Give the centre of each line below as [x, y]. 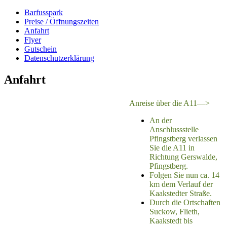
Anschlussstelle [174, 130]
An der [161, 121]
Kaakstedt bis [171, 221]
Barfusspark [44, 12]
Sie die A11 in [172, 148]
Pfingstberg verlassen [183, 139]
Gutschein [41, 49]
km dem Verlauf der [181, 184]
